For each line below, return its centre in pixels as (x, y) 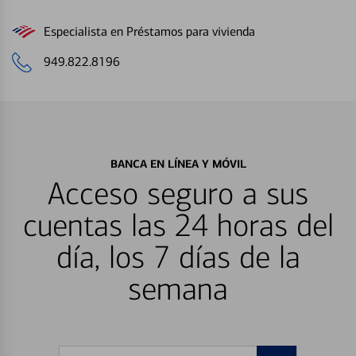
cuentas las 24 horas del (178, 226)
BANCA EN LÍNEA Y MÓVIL (178, 163)
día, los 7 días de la (178, 257)
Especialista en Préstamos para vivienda (149, 32)
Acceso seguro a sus (178, 194)
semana (178, 289)
